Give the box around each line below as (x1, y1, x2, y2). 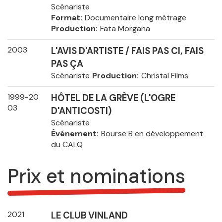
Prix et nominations (7, 163, 185, 189)
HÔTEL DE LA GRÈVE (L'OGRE (51, 92, 175, 105)
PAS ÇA (51, 58, 83, 70)
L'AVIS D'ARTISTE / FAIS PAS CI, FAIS (51, 45, 204, 57)
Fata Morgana (100, 23, 150, 34)
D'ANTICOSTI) (51, 105, 111, 117)
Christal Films (141, 70, 188, 81)
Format (51, 12, 80, 23)
